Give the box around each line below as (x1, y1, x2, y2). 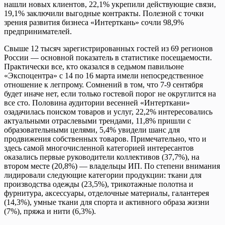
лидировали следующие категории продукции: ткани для (4, 170, 201, 179)
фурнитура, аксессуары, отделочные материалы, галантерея (4, 188, 209, 197)
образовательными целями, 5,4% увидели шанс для (4, 125, 180, 134)
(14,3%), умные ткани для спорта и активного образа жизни (4, 197, 209, 206)
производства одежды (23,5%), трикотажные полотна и (4, 179, 193, 188)
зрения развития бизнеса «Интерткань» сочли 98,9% (4, 18, 184, 27)
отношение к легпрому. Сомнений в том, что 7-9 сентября (4, 80, 203, 89)
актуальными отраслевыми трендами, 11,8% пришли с (4, 116, 191, 125)
